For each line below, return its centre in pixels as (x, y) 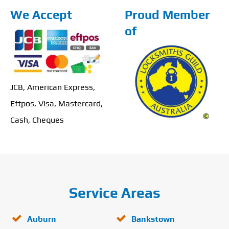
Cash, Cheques (37, 120)
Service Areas (114, 192)
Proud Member (167, 15)
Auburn (42, 219)
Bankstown (153, 219)
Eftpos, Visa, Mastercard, (56, 103)
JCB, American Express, (53, 87)
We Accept (41, 15)
